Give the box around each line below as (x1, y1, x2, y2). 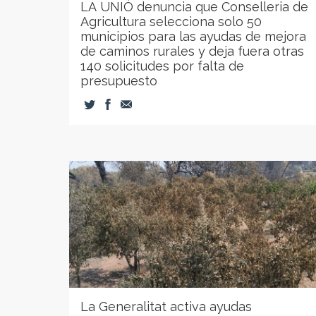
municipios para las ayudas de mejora (80, 29, 306, 44)
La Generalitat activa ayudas (80, 299, 252, 314)
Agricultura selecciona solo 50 (80, 14, 262, 29)
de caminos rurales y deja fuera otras (80, 44, 304, 59)
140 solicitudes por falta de (80, 59, 244, 73)
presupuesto (80, 73, 157, 88)
